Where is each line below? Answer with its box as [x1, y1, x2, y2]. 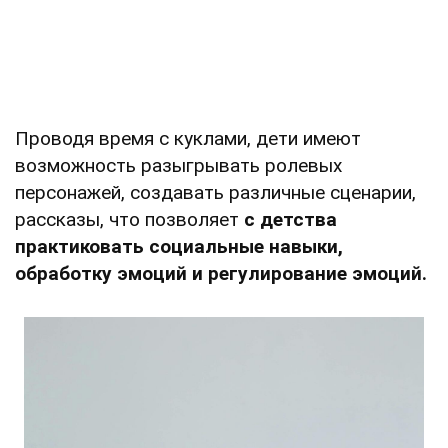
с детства [244, 207, 337, 231]
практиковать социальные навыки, [15, 234, 343, 258]
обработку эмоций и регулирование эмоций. [15, 261, 427, 285]
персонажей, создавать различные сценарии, [15, 180, 416, 204]
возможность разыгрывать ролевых [15, 153, 342, 177]
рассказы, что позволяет [15, 207, 244, 231]
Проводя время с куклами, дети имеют [15, 126, 361, 150]
